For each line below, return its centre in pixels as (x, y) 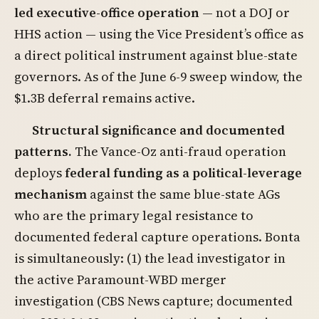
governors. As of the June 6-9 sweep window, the (158, 77)
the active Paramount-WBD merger (120, 280)
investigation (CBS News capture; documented (153, 301)
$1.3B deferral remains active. (105, 98)
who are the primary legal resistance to (134, 216)
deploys (40, 173)
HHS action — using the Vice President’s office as (159, 34)
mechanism (51, 194)
